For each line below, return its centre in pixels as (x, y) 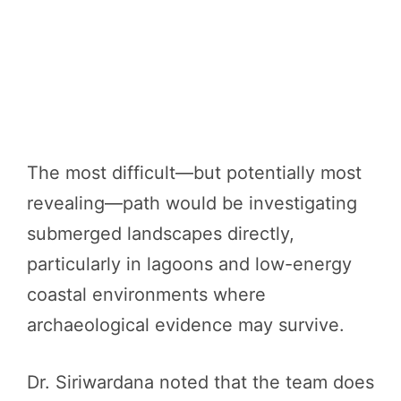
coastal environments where (146, 295)
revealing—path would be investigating (192, 204)
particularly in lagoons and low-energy (189, 264)
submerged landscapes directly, (161, 234)
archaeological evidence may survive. (186, 325)
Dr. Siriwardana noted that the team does (200, 383)
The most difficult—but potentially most (194, 173)
